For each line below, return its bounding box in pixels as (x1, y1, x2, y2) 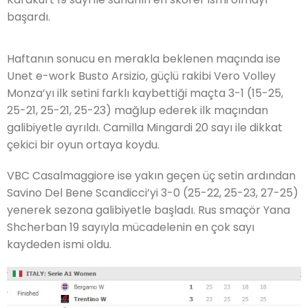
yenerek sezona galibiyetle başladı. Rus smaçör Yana (7, 201, 290, 218)
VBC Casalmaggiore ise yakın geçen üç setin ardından (7, 167, 296, 184)
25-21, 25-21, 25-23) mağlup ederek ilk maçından (7, 102, 268, 118)
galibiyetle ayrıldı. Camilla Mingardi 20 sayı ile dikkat (7, 119, 283, 135)
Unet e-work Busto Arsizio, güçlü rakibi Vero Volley (7, 67, 276, 84)
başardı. (7, 8, 50, 25)
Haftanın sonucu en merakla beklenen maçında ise (7, 50, 280, 67)
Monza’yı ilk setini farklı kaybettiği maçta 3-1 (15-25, (7, 85, 283, 101)
